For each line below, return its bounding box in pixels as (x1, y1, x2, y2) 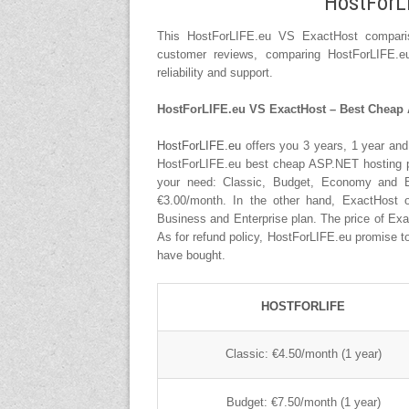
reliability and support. (157, 66, 273, 79)
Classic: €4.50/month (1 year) (225, 347, 382, 361)
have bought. (157, 248, 225, 262)
